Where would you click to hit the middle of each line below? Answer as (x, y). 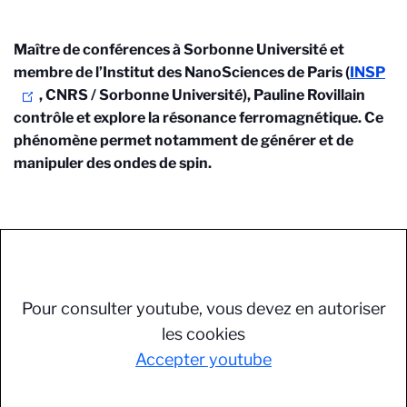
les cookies (203, 333)
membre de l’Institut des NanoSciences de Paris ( (182, 72)
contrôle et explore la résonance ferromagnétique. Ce (199, 117)
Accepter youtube (203, 359)
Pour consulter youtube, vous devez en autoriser (203, 308)
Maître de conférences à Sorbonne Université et (179, 49)
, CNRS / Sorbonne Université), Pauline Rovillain (202, 94)
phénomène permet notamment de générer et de (184, 140)
